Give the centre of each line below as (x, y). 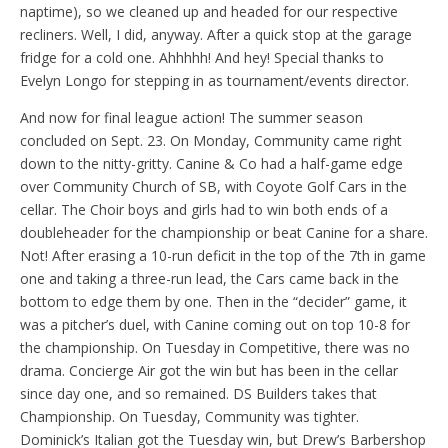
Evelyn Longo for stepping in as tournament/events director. (214, 80)
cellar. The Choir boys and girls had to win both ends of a (204, 209)
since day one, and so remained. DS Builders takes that (198, 393)
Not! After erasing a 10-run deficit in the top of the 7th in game (223, 255)
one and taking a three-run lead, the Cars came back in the (209, 278)
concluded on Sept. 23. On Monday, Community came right (211, 140)
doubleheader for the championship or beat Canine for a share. (224, 232)
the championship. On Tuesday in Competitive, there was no (215, 347)
